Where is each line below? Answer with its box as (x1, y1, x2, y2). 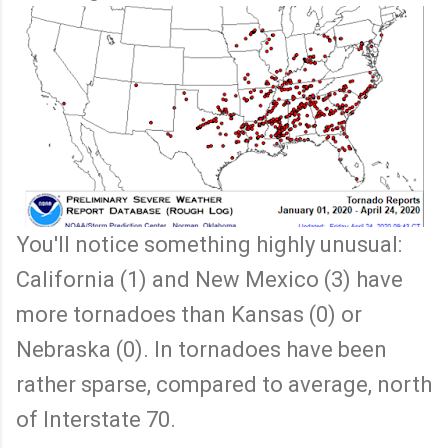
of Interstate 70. (16, 406, 176, 432)
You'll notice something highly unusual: (16, 231, 402, 257)
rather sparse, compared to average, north (16, 371, 432, 397)
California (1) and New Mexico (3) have (16, 266, 403, 292)
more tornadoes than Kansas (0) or (16, 301, 362, 327)
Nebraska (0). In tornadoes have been (16, 336, 387, 362)
